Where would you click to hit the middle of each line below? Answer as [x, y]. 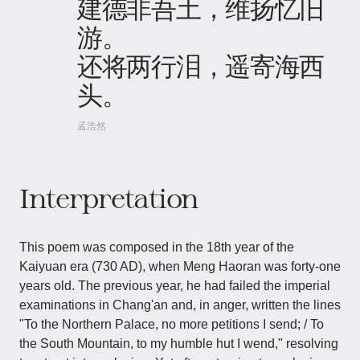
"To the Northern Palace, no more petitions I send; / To [172, 324]
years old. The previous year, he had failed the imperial [175, 286]
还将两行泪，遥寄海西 [201, 65]
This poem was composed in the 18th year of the [157, 247]
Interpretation [109, 198]
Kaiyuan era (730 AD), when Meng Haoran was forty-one [180, 266]
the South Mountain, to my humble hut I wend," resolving [179, 344]
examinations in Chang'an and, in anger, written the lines [180, 305]
